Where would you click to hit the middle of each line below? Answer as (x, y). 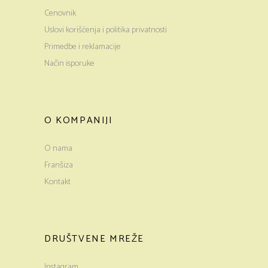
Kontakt (57, 182)
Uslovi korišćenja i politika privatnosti (106, 30)
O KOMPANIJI (79, 121)
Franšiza (59, 165)
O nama (58, 149)
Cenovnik (60, 13)
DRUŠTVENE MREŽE (95, 239)
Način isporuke (69, 64)
